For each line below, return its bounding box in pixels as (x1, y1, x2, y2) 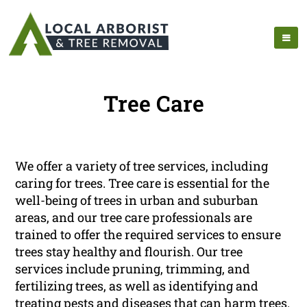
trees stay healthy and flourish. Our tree (15, 243, 243, 260)
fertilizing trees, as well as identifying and (15, 278, 259, 295)
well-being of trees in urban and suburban (15, 192, 259, 209)
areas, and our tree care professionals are (15, 209, 253, 226)
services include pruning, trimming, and (15, 260, 251, 278)
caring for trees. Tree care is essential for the (15, 175, 270, 192)
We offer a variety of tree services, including (15, 158, 269, 175)
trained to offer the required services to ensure (15, 226, 282, 243)
